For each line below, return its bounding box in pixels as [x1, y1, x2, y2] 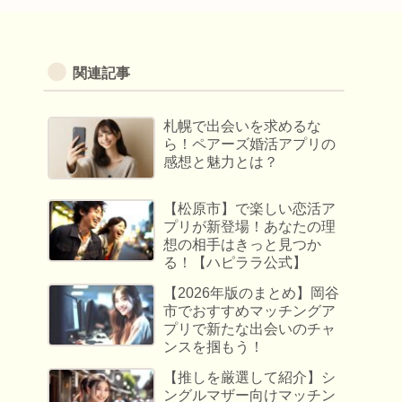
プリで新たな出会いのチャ [163, 321, 336, 337]
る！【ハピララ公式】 [163, 255, 308, 271]
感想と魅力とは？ [163, 154, 279, 170]
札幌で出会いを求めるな [163, 118, 322, 135]
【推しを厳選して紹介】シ [163, 370, 336, 386]
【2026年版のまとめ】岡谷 [163, 285, 340, 301]
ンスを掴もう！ [163, 339, 265, 355]
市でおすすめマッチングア [163, 303, 336, 319]
